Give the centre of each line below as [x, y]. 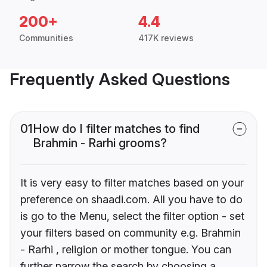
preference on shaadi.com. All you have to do [131, 200]
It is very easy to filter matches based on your [132, 183]
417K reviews [166, 38]
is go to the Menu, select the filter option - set [132, 216]
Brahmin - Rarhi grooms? [100, 143]
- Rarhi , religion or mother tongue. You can [126, 250]
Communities [46, 38]
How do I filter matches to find [116, 129]
